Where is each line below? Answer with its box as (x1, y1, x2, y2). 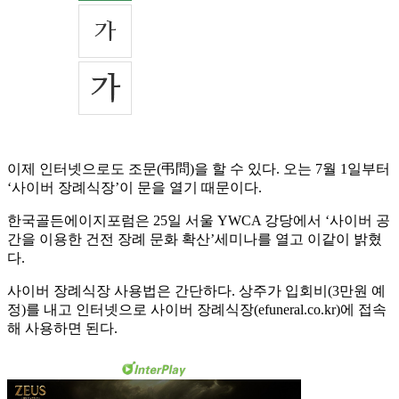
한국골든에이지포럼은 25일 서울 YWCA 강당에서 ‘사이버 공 (7, 213, 390, 229)
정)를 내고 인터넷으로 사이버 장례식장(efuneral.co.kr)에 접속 (7, 302, 387, 318)
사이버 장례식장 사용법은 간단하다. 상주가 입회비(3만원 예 (7, 283, 386, 299)
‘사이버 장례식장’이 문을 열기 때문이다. (7, 180, 262, 196)
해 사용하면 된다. (7, 321, 118, 337)
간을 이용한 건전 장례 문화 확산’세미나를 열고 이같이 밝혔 (7, 232, 382, 248)
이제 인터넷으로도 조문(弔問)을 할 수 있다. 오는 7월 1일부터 (7, 161, 390, 177)
